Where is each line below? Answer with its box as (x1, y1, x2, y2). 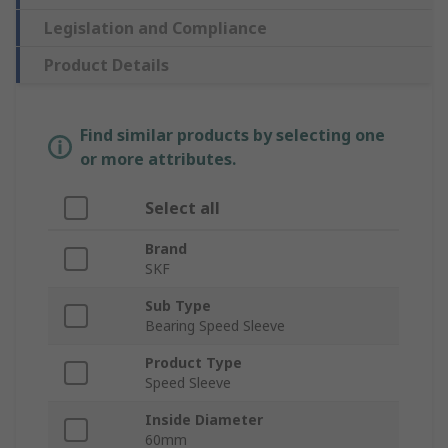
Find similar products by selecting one (80, 124, 385, 147)
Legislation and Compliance (44, 17, 267, 40)
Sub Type (145, 296, 211, 316)
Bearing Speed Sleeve (145, 316, 285, 336)
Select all (145, 197, 220, 220)
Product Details (44, 54, 169, 77)
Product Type (145, 353, 242, 373)
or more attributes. (80, 148, 236, 171)
